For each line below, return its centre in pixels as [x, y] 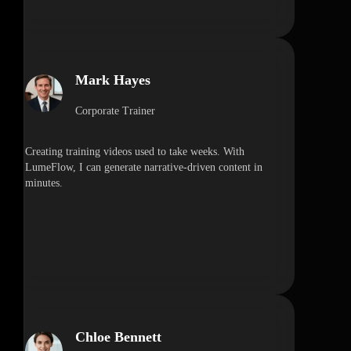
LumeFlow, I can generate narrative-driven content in [144, 168]
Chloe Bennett [118, 337]
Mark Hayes [113, 80]
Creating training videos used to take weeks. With [135, 152]
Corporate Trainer [115, 111]
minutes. [44, 183]
